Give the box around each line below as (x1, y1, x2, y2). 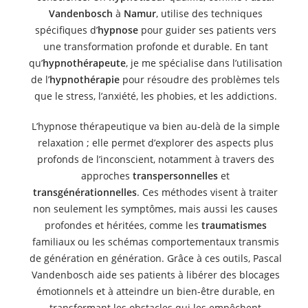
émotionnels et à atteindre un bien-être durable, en (36, 285, 275, 298)
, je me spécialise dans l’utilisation (125, 56, 283, 69)
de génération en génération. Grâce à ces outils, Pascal (29, 252, 282, 265)
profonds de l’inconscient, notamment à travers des (36, 153, 274, 166)
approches (81, 169, 133, 182)
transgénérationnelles (33, 186, 137, 199)
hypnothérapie (49, 73, 120, 86)
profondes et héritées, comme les (44, 219, 201, 232)
